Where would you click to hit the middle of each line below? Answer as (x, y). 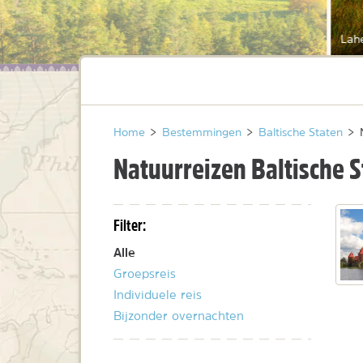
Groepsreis (145, 274)
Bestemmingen (202, 132)
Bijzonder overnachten (179, 316)
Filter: (130, 225)
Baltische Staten (301, 132)
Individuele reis (158, 295)
